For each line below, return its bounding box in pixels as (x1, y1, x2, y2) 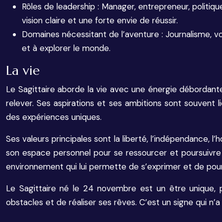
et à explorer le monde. (22, 43, 111, 54)
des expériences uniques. (6, 111, 102, 122)
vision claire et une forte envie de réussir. (22, 15, 178, 26)
